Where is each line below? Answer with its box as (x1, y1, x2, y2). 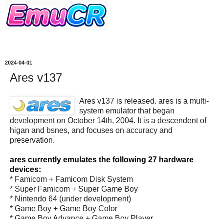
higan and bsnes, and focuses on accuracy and (10, 126, 173, 134)
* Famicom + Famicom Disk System (10, 175, 133, 183)
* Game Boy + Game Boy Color (10, 204, 117, 213)
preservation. (10, 135, 55, 144)
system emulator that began (79, 106, 175, 115)
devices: (10, 165, 41, 174)
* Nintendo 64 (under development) (10, 194, 131, 203)
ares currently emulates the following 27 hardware (10, 155, 194, 164)
